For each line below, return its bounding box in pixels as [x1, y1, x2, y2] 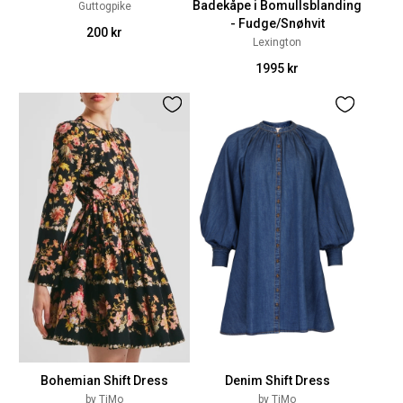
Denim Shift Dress [224, 373, 330, 388]
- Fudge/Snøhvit [229, 16, 325, 31]
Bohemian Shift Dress [40, 373, 168, 388]
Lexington [253, 36, 301, 49]
